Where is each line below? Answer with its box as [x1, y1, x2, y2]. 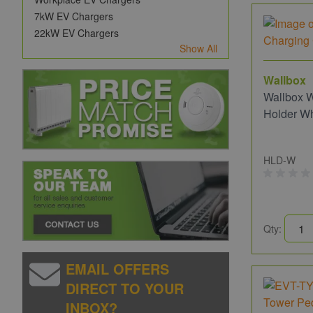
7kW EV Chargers [34, 9, 113, 23]
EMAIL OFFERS [66, 258, 170, 279]
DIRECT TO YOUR [66, 277, 184, 298]
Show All [180, 41, 217, 55]
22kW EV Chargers [34, 26, 119, 40]
